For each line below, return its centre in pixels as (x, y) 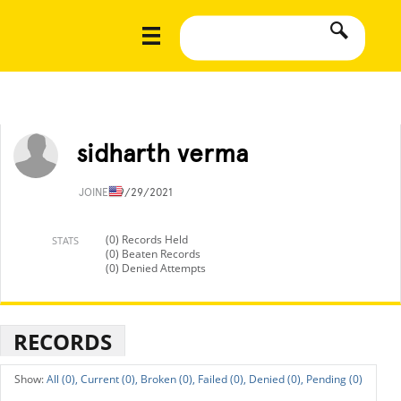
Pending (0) (334, 379)
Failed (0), (222, 379)
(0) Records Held (147, 239)
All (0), (62, 379)
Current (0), (109, 379)
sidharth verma (162, 153)
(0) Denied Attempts (156, 268)
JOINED (98, 192)
